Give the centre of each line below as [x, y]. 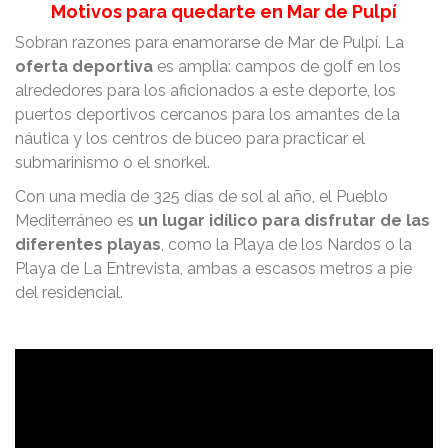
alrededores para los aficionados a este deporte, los [205, 91]
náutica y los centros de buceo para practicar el [190, 139]
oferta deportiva [84, 67]
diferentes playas [88, 245]
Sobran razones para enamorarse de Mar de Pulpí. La [209, 43]
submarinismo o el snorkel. [112, 163]
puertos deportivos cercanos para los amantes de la [207, 115]
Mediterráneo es [76, 221]
